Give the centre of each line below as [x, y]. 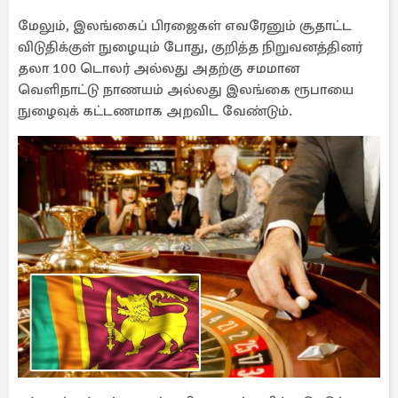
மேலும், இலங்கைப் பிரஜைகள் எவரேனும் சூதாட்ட [185, 26]
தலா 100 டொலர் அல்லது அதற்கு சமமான [159, 68]
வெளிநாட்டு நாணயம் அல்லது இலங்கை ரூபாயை [186, 90]
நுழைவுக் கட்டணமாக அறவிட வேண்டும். [155, 111]
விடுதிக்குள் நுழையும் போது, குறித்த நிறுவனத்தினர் [190, 47]
